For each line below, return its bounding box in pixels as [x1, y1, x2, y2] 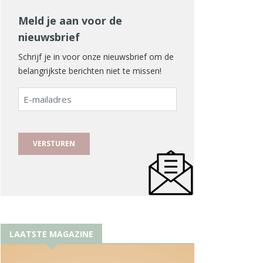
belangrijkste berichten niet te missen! [18, 65, 161, 76]
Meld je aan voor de [18, 13, 122, 28]
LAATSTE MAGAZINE [9, 228, 93, 240]
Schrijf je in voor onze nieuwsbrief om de [18, 50, 174, 62]
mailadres [18, 101, 65, 114]
